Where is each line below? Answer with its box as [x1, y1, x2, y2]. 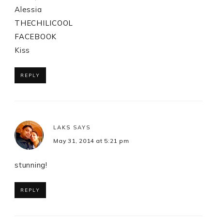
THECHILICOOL [15, 18, 73, 28]
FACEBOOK [15, 32, 57, 42]
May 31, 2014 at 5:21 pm [53, 137, 129, 145]
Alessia [15, 5, 42, 15]
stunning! [15, 160, 47, 170]
